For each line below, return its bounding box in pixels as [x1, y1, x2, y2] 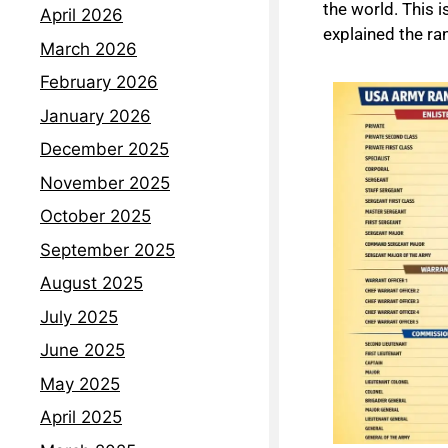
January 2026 [40, 105, 151, 126]
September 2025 [40, 239, 175, 260]
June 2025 [40, 340, 125, 361]
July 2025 [40, 306, 118, 327]
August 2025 [40, 273, 143, 294]
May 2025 [40, 373, 120, 394]
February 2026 [40, 72, 158, 93]
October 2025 [40, 206, 151, 227]
